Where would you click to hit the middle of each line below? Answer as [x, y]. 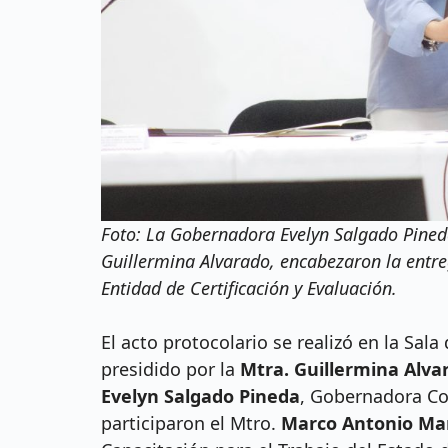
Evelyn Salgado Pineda [200, 396]
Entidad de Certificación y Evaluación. [248, 288]
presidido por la [170, 369]
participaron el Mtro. [190, 423]
